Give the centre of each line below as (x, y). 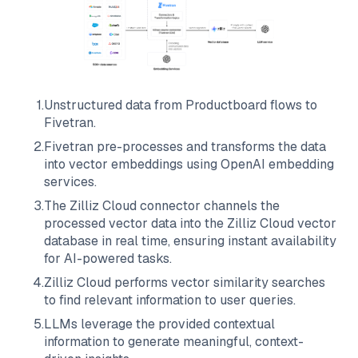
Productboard (226, 105)
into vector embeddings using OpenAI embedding (189, 165)
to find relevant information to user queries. (170, 300)
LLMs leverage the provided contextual (159, 324)
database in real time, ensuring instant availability (190, 241)
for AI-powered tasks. (108, 259)
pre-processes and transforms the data (210, 147)
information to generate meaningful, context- (174, 342)
